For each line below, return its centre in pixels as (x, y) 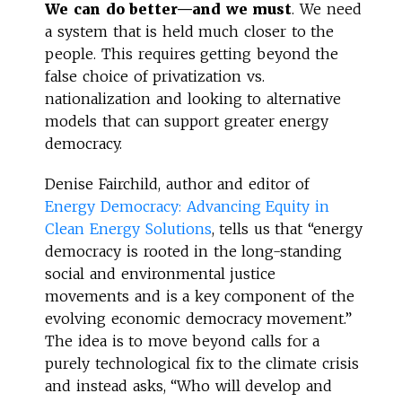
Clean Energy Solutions (128, 228)
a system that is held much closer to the (190, 31)
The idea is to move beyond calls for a (183, 341)
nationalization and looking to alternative (193, 98)
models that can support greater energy (187, 121)
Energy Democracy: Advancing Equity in (187, 206)
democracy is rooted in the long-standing (194, 251)
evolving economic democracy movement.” (199, 318)
